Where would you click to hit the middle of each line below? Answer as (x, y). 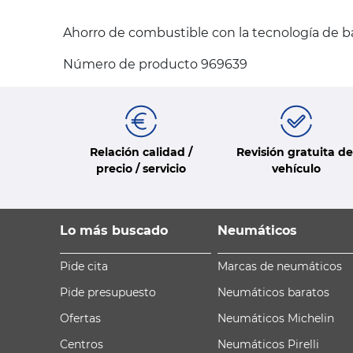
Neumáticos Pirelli (268, 344)
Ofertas (80, 318)
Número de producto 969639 (155, 65)
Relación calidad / (141, 152)
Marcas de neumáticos (280, 266)
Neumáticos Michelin (276, 318)
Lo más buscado (114, 230)
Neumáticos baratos (273, 292)
